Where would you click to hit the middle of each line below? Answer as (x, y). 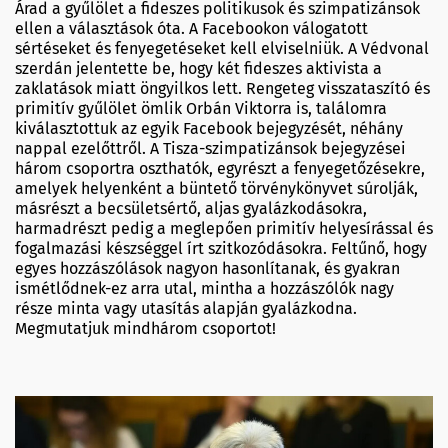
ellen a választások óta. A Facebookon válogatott (191, 28)
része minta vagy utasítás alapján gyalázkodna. (186, 308)
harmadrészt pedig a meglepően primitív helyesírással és (224, 228)
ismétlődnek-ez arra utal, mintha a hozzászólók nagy (204, 288)
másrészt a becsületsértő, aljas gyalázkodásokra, (191, 208)
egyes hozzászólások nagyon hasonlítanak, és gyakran (207, 268)
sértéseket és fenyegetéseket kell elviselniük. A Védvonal (222, 48)
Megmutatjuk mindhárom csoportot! (145, 328)
